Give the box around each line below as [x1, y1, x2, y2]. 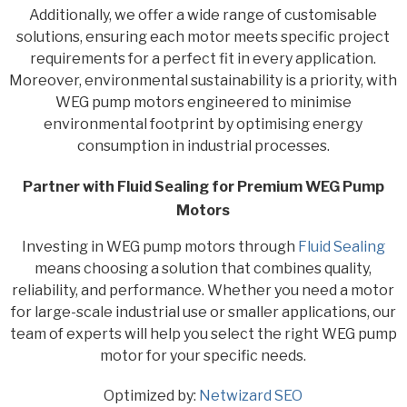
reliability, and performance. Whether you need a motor [12, 282, 395, 300]
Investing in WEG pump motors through [21, 238, 298, 256]
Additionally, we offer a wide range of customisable [29, 6, 378, 25]
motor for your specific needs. [100, 347, 307, 365]
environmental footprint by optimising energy [44, 115, 363, 134]
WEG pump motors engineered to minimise [55, 94, 352, 112]
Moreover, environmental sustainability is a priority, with [9, 72, 398, 90]
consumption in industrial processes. [76, 137, 330, 155]
